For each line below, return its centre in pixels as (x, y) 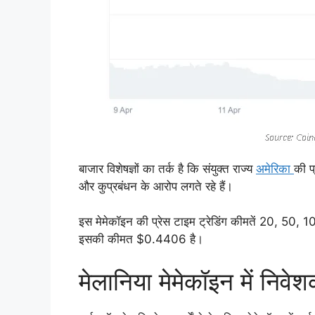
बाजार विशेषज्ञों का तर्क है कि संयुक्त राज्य (167, 168)
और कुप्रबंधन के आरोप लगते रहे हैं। (156, 186)
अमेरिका (275, 168)
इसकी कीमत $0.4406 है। (141, 239)
